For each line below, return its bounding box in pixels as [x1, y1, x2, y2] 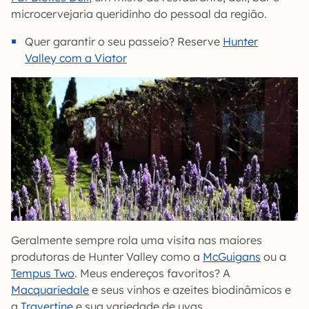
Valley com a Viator [25, 51, 127, 65]
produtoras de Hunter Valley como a [11, 250, 203, 263]
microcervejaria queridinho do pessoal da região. [11, 7, 267, 21]
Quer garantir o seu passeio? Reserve [25, 34, 223, 48]
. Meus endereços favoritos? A [74, 266, 230, 280]
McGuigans [203, 250, 261, 263]
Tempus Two [11, 266, 74, 280]
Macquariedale [11, 283, 89, 297]
